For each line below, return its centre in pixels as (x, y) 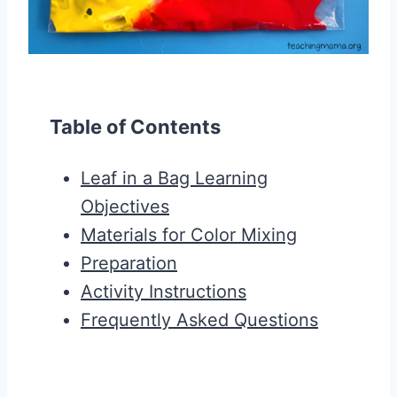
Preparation (129, 263)
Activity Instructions (163, 292)
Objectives (125, 206)
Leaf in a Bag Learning (174, 178)
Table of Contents (135, 127)
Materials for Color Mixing (189, 235)
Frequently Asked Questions (199, 320)
